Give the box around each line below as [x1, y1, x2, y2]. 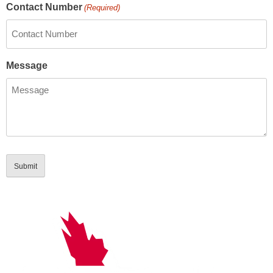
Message [6, 60, 48, 71]
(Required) [84, 3, 121, 13]
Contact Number [6, 2, 82, 13]
